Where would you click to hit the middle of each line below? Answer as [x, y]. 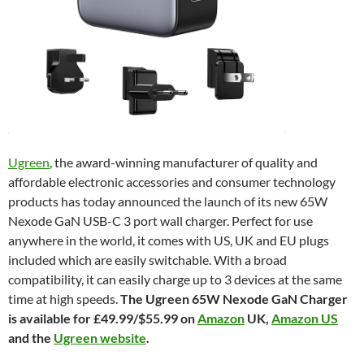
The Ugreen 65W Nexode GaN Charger [234, 298]
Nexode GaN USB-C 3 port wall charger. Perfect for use [160, 220]
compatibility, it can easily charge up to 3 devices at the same [175, 279]
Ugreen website [100, 337]
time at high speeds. [64, 298]
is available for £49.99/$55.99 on [103, 318]
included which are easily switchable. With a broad [147, 259]
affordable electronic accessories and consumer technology [172, 181]
